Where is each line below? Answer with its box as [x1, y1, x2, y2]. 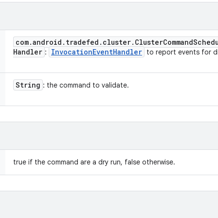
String [16, 80, 40, 90]
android [33, 37, 62, 47]
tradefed [66, 37, 99, 47]
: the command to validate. [43, 81, 129, 90]
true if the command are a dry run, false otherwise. [13, 158, 175, 166]
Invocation [51, 47, 92, 56]
